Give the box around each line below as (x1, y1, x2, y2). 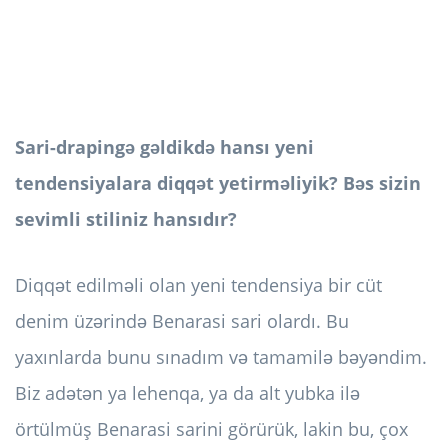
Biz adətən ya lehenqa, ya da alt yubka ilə (15, 381, 360, 406)
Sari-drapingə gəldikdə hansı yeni (15, 135, 314, 160)
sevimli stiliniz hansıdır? (15, 207, 237, 232)
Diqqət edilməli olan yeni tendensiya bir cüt (15, 273, 382, 298)
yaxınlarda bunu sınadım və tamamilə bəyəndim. (15, 345, 427, 370)
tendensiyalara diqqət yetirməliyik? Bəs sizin (15, 171, 421, 196)
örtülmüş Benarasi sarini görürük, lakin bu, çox (15, 417, 408, 442)
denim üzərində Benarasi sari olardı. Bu (15, 309, 349, 334)
